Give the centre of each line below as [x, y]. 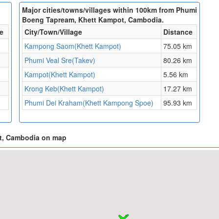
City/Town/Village [53, 32]
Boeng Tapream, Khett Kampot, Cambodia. [93, 20]
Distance [178, 32]
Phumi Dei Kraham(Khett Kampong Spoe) [89, 103]
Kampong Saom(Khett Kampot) [73, 46]
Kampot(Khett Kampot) [60, 75]
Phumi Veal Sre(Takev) [60, 60]
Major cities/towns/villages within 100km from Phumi [109, 10]
